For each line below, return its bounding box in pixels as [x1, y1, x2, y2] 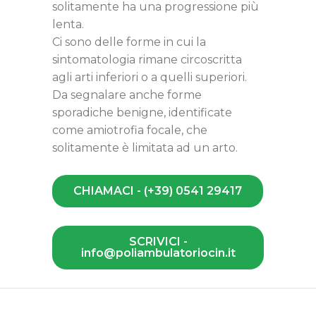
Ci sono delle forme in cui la [52, 35, 206, 49]
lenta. [52, 17, 84, 31]
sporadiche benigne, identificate [52, 105, 232, 119]
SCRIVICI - [128, 234, 188, 248]
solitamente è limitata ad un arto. [52, 140, 238, 154]
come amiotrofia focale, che [52, 123, 207, 137]
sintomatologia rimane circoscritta [52, 52, 242, 66]
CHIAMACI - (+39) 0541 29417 [73, 183, 242, 197]
